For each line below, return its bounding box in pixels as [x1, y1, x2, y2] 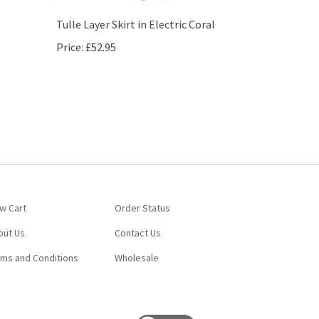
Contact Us [114, 209, 161, 223]
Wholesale [114, 234, 159, 248]
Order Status [114, 184, 170, 198]
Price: [56, 23, 83, 38]
